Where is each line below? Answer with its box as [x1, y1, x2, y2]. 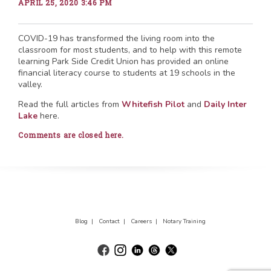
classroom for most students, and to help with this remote [18, 44, 242, 56]
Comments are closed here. [18, 130, 124, 140]
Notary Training [162, 217, 206, 226]
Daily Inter [204, 99, 247, 110]
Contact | [98, 217, 129, 226]
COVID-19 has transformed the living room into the [18, 33, 215, 44]
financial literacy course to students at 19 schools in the [18, 67, 235, 79]
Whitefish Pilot [122, 99, 184, 110]
